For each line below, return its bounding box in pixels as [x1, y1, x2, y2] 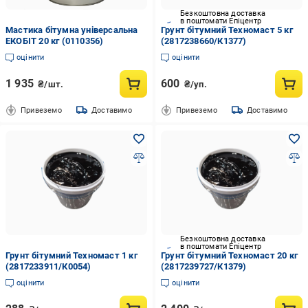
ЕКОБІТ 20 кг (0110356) [5, 36, 104, 46]
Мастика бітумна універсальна [5, 25, 138, 35]
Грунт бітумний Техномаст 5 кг [160, 25, 293, 35]
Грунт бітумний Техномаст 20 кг [160, 250, 298, 261]
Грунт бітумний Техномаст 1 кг [5, 250, 137, 261]
